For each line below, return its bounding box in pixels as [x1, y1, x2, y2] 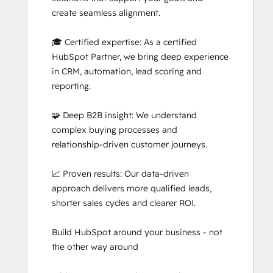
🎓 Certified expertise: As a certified [52, 37, 197, 48]
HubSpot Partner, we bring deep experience [52, 51, 229, 63]
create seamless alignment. [52, 7, 160, 19]
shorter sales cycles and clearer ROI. [52, 197, 196, 209]
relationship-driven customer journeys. [52, 139, 207, 151]
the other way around [52, 241, 138, 253]
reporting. [52, 80, 91, 92]
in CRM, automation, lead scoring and [52, 66, 202, 77]
